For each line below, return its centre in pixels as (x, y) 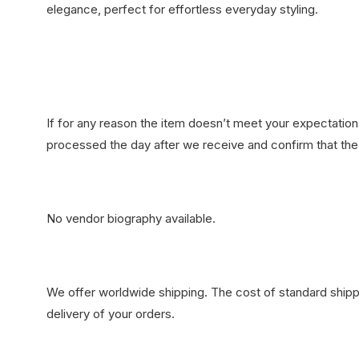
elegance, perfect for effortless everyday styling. (182, 9)
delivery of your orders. (111, 314)
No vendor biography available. (131, 218)
